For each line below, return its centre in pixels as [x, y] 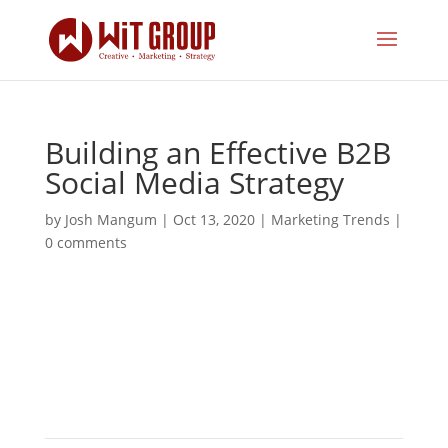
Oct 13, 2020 [213, 219]
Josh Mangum [110, 219]
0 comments [85, 242]
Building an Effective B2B [217, 152]
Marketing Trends [330, 219]
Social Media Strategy [194, 182]
